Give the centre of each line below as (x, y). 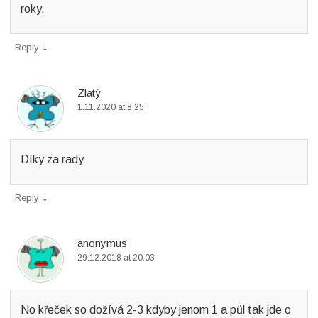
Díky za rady (52, 159)
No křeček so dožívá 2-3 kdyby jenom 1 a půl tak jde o (156, 310)
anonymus (102, 243)
